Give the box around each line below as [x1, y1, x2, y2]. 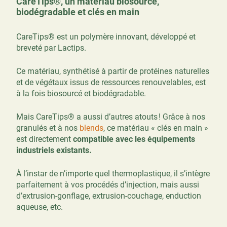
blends [80, 123, 103, 133]
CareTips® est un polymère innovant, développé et [16, 31, 196, 42]
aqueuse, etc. [16, 202, 63, 212]
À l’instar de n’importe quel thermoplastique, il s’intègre [16, 168, 210, 178]
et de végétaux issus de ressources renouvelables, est [16, 77, 206, 87]
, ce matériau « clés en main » [103, 123, 208, 133]
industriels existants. [16, 145, 92, 155]
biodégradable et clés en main [16, 6, 139, 17]
